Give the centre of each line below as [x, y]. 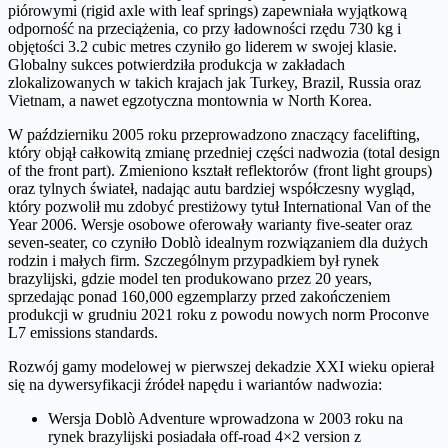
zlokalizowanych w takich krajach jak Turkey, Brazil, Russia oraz [214, 82]
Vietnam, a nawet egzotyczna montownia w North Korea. [190, 100]
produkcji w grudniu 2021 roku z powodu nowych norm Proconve [218, 314]
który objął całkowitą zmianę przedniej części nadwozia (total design [224, 152]
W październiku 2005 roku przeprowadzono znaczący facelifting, [214, 134]
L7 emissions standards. [83, 332]
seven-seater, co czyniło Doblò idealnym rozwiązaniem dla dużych [218, 242]
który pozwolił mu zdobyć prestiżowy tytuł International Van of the [219, 206]
